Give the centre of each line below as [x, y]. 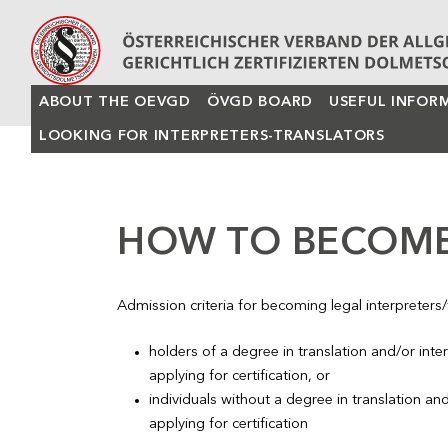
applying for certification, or [239, 375]
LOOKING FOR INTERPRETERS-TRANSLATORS [212, 136]
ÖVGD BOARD [260, 102]
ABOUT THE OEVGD [115, 102]
